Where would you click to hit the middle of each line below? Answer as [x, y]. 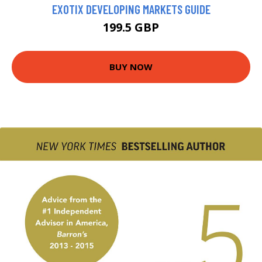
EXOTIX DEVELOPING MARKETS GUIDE [131, 9]
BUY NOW [131, 67]
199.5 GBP [131, 27]
